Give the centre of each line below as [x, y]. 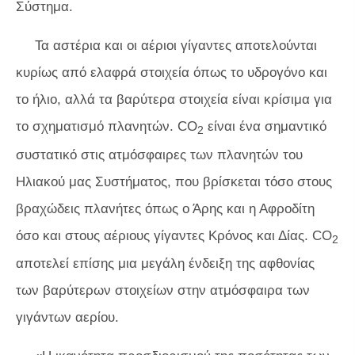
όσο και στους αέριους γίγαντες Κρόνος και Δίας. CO [174, 235]
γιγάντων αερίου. [67, 318]
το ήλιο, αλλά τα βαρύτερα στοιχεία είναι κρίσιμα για [174, 100]
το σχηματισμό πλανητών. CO [107, 127]
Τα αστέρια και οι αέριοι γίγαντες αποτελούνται [176, 46]
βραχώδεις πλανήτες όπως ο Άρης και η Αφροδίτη [165, 208]
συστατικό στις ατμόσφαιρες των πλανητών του [159, 155]
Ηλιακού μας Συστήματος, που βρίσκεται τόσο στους [174, 181]
